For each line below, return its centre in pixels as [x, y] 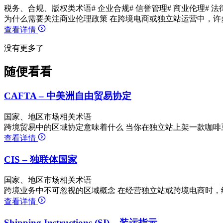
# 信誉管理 [148, 8]
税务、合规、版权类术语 [48, 8]
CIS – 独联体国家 [41, 159]
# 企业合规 [111, 8]
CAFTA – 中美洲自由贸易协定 [68, 96]
